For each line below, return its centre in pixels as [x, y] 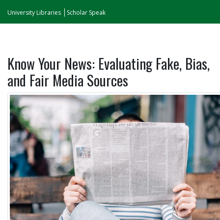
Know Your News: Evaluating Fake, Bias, [109, 63]
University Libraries [34, 13]
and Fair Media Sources [68, 80]
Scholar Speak [86, 13]
